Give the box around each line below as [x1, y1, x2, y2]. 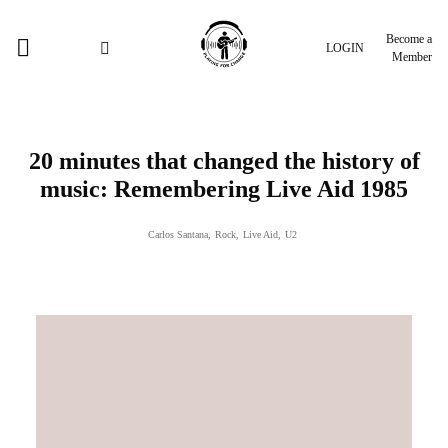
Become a [386, 32, 432, 46]
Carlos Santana [147, 229, 208, 240]
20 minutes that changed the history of [28, 148, 420, 174]
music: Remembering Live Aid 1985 [40, 176, 408, 202]
